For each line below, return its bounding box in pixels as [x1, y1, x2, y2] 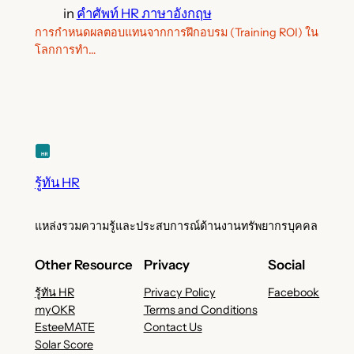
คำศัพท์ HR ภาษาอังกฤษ [76, 5, 212, 21]
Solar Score [34, 337, 93, 352]
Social [268, 257, 306, 273]
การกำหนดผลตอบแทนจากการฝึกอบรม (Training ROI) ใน [34, 24, 318, 40]
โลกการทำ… [34, 42, 96, 57]
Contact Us [143, 320, 202, 335]
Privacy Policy [143, 285, 216, 300]
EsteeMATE [34, 320, 95, 335]
